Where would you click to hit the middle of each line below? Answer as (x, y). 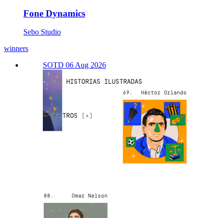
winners (16, 49)
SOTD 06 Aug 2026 (74, 65)
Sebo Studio (42, 32)
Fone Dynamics (54, 13)
